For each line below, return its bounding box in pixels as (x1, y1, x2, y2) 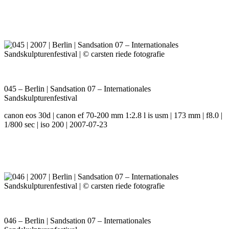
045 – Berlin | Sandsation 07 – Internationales (4, 84, 151, 94)
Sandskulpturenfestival (4, 94, 77, 103)
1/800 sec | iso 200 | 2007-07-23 (4, 120, 107, 129)
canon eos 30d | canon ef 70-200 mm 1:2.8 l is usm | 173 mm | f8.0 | (4, 111, 222, 120)
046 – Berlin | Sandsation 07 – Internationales (4, 216, 151, 225)
